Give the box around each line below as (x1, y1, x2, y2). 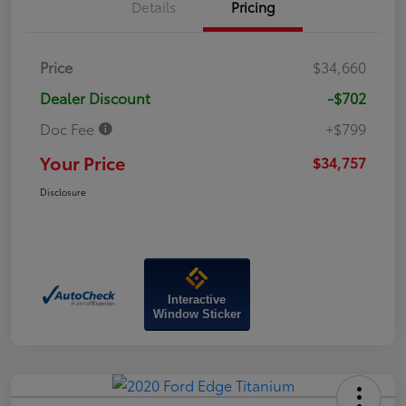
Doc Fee (40, 117, 98, 139)
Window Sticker (152, 306, 241, 321)
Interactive (168, 292, 227, 306)
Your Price (40, 149, 125, 175)
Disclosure (40, 184, 86, 198)
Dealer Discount (40, 86, 150, 108)
